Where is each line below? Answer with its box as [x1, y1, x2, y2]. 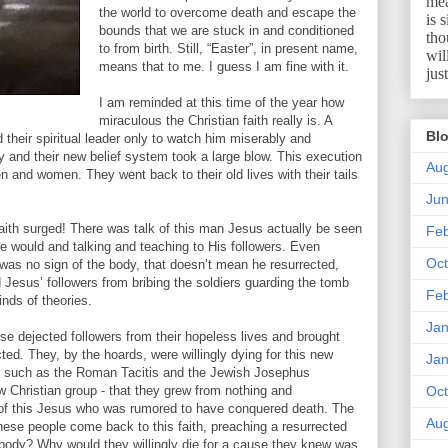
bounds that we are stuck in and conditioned [99, 23, 354, 38]
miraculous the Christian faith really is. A [99, 113, 332, 128]
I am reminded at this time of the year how [99, 95, 344, 110]
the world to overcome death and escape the [99, 5, 356, 20]
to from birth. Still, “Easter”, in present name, [99, 41, 358, 56]
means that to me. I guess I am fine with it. [99, 59, 349, 74]
